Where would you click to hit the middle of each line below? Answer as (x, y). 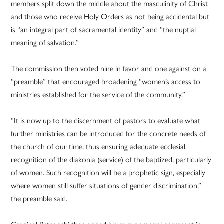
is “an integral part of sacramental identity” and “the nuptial (104, 29)
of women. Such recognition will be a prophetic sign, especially (108, 172)
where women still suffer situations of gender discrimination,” (106, 185)
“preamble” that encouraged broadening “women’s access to (106, 81)
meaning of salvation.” (45, 42)
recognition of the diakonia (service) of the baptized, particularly (111, 159)
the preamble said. (39, 198)
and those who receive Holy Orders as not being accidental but (110, 16)
